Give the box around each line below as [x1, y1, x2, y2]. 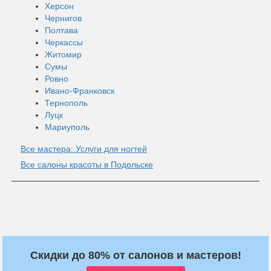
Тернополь [45, 97, 88, 108]
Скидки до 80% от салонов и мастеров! [30, 249, 241, 261]
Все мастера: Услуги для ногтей [21, 143, 147, 154]
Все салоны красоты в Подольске [21, 159, 153, 169]
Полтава [45, 25, 78, 35]
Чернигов [45, 13, 82, 23]
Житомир [45, 49, 82, 59]
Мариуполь [45, 122, 90, 132]
